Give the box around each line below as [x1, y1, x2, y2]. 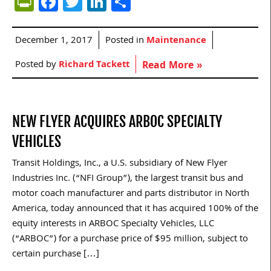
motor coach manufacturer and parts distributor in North [12, 186, 249, 202]
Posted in [105, 33, 146, 49]
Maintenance [146, 33, 206, 49]
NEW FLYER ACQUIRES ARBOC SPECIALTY [12, 112, 222, 131]
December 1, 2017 [15, 33, 93, 49]
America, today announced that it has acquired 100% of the [12, 201, 258, 217]
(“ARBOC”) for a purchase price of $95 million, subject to [12, 231, 248, 247]
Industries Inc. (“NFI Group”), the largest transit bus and [12, 171, 243, 187]
